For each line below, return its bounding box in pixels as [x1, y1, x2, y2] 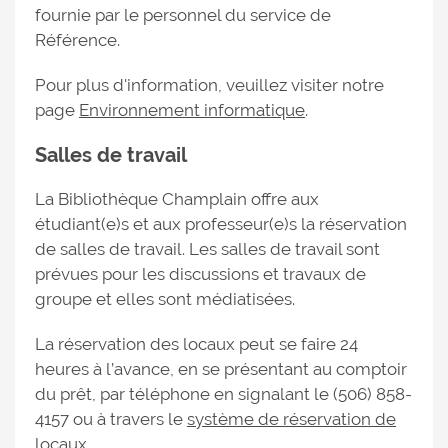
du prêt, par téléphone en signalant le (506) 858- [35, 383, 412, 404]
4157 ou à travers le [35, 408, 187, 429]
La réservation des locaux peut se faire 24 [35, 333, 358, 354]
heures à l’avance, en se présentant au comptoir [35, 358, 407, 379]
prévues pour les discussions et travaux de [35, 263, 366, 284]
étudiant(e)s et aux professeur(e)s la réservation [35, 213, 407, 234]
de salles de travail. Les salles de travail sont [35, 238, 380, 259]
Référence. [35, 29, 120, 50]
